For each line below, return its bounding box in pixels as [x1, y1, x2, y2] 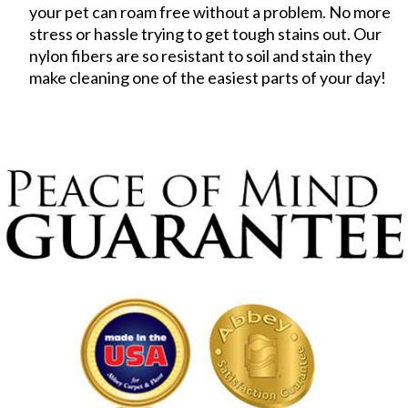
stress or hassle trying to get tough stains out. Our [29, 23, 382, 44]
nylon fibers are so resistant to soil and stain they [29, 45, 372, 66]
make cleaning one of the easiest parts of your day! [29, 66, 387, 87]
